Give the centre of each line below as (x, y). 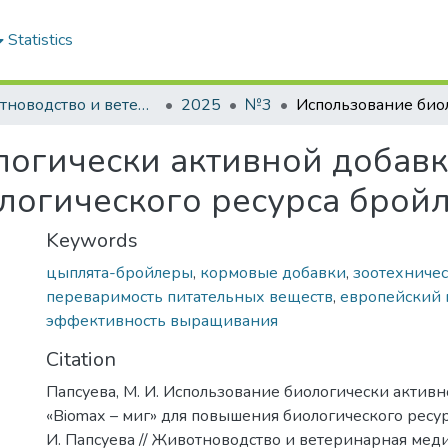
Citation (81, 359)
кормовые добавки (273, 273)
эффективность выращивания (162, 321)
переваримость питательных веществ (189, 297)
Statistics (41, 40)
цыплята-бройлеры (119, 273)
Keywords (92, 240)
